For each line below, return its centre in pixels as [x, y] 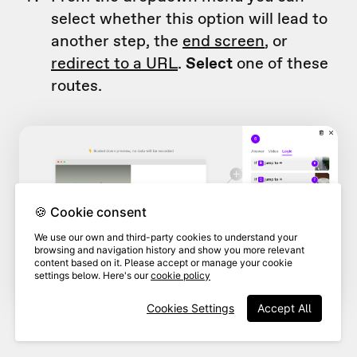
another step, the [117, 41]
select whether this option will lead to [189, 19]
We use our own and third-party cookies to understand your [166, 237]
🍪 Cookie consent [90, 212]
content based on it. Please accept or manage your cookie [163, 263]
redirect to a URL [114, 63]
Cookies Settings [190, 308]
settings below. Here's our [92, 275]
